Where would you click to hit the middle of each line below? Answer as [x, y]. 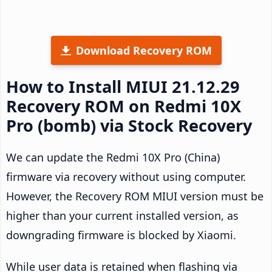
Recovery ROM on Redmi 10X [124, 106]
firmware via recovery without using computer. [126, 176]
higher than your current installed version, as [122, 215]
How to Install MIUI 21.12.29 [123, 86]
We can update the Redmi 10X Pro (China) [113, 157]
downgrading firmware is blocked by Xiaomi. [121, 235]
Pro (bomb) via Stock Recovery [129, 125]
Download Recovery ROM [144, 50]
